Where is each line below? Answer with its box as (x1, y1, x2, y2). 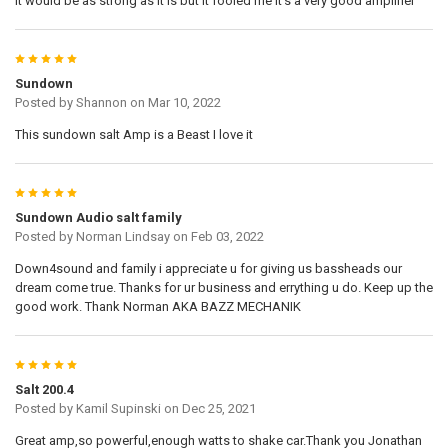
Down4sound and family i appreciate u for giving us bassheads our (14, 260, 402, 276)
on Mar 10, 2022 (126, 94, 221, 110)
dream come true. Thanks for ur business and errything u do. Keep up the (14, 279, 433, 295)
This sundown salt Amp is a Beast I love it (14, 126, 253, 142)
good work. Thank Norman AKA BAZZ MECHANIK (14, 298, 301, 314)
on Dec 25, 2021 (160, 400, 256, 416)
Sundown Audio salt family (14, 209, 182, 225)
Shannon (75, 94, 127, 110)
